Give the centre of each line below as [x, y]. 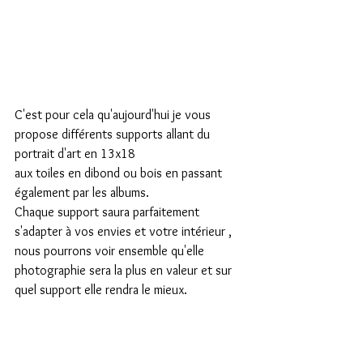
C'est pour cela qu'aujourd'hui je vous [114, 115]
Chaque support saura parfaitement [109, 212]
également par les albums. [82, 193]
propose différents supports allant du [114, 135]
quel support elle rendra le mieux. [101, 290]
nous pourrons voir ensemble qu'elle [111, 251]
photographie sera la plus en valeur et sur [125, 271]
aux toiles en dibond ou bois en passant [120, 173]
